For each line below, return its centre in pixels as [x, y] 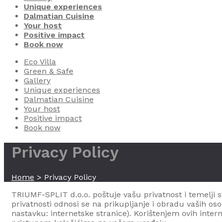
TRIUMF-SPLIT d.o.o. [51, 194]
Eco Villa [40, 62]
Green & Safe [49, 71]
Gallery [37, 81]
